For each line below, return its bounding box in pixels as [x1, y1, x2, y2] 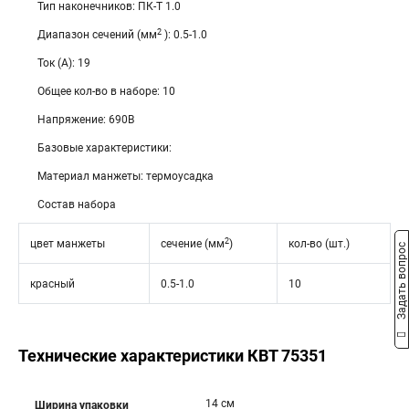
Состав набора [37, 198, 116, 211]
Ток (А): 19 [37, 57, 90, 69]
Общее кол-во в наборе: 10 [37, 85, 175, 98]
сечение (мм [161, 237, 225, 250]
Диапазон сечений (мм [37, 28, 157, 41]
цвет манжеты [30, 237, 105, 250]
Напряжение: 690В [37, 113, 134, 126]
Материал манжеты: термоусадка [37, 170, 214, 183]
